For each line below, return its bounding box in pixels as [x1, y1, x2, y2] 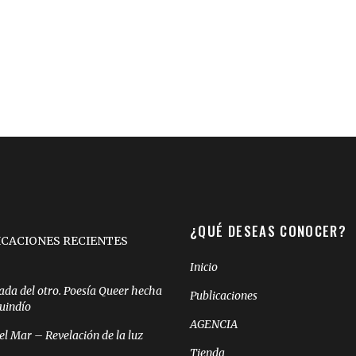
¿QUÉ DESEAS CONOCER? [190, 221, 347, 241]
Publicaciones [190, 288, 257, 303]
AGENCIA [190, 317, 238, 331]
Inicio [190, 260, 218, 274]
